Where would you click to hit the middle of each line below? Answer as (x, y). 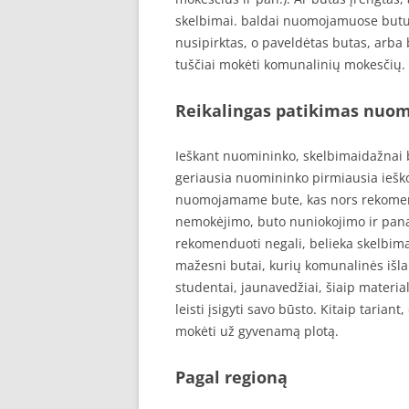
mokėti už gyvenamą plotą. (257, 331)
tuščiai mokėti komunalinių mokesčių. (290, 64)
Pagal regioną (231, 377)
